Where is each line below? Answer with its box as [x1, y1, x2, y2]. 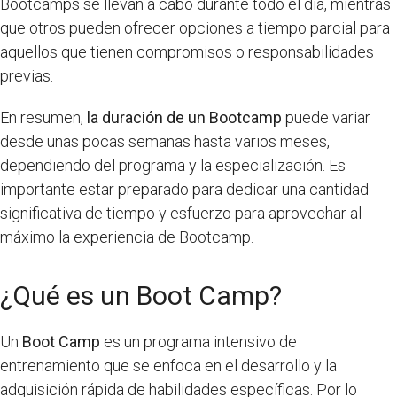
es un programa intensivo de [100, 331, 297, 351]
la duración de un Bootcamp [87, 107, 282, 127]
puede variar [282, 107, 370, 127]
